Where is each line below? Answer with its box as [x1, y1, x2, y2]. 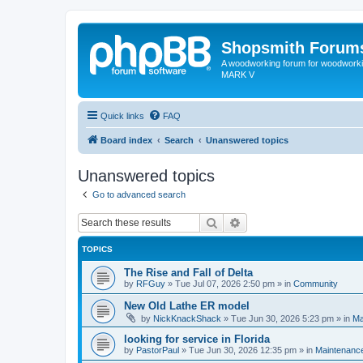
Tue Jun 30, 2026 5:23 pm [231, 314, 334, 323]
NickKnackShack [153, 314, 221, 323]
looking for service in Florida [124, 333, 270, 345]
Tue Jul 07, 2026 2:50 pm [175, 279, 275, 288]
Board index [100, 135, 152, 145]
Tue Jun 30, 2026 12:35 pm [189, 345, 297, 355]
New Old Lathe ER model [124, 300, 250, 312]
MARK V [221, 70, 254, 79]
